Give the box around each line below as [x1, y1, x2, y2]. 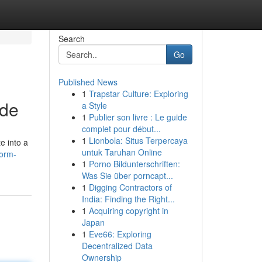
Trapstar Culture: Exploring [88, 88, 188, 99]
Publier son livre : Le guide [88, 111, 187, 123]
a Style [81, 99, 107, 111]
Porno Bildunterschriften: [88, 158, 180, 170]
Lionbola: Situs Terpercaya [88, 135, 188, 146]
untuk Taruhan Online [81, 146, 162, 158]
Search [58, 33, 85, 44]
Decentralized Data [81, 240, 153, 251]
